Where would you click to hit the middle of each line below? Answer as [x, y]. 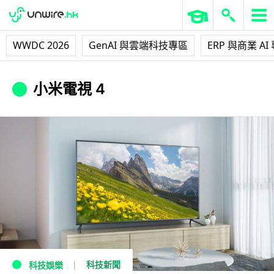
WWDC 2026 [41, 45]
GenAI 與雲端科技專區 [138, 45]
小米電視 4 [69, 89]
